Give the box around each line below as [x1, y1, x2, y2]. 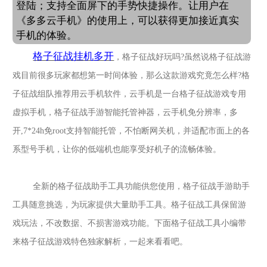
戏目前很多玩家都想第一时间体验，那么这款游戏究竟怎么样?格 [13, 71, 250, 80]
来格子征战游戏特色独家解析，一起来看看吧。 [13, 237, 188, 247]
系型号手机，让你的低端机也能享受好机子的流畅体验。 [13, 145, 222, 154]
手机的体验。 [16, 27, 77, 42]
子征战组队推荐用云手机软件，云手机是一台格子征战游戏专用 [13, 89, 247, 99]
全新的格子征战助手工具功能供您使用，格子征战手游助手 [33, 182, 250, 191]
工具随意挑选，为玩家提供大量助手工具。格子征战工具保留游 [13, 200, 247, 210]
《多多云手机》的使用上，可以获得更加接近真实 [16, 12, 240, 27]
